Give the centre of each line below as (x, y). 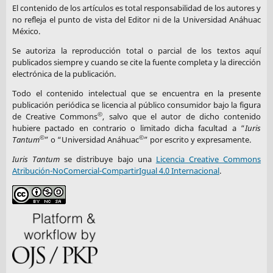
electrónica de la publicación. (64, 73)
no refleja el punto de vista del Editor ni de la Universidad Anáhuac (136, 19)
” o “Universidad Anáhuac (91, 140)
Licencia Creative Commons (208, 159)
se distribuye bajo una (108, 159)
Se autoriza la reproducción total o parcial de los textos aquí (136, 50)
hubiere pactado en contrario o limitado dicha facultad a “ (129, 128)
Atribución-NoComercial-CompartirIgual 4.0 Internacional (115, 171)
